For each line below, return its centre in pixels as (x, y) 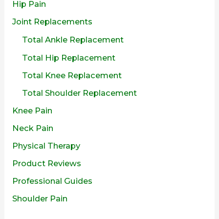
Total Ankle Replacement (73, 40)
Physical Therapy (46, 145)
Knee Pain (33, 110)
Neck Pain (33, 128)
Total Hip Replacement (69, 57)
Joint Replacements (53, 22)
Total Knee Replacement (72, 75)
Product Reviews (47, 164)
